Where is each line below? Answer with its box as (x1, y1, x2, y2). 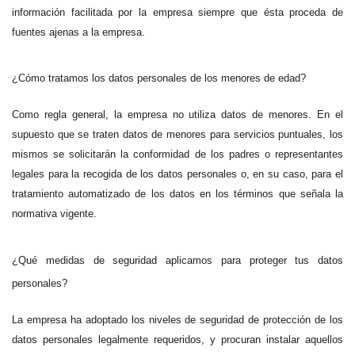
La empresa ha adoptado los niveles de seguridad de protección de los (12, 313, 343, 326)
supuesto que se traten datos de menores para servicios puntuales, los (12, 128, 343, 141)
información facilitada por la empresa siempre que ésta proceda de (12, 6, 343, 18)
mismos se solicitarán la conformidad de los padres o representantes (12, 148, 343, 161)
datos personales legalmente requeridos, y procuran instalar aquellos (12, 333, 343, 345)
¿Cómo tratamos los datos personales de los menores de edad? (12, 72, 306, 85)
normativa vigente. (12, 208, 97, 220)
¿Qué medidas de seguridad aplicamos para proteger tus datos (12, 254, 343, 266)
